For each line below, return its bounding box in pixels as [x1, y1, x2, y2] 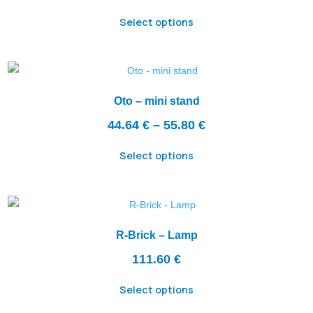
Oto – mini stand [113, 94, 200, 107]
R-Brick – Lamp [115, 228, 198, 241]
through [205, 171, 252, 186]
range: [205, 135, 243, 150]
